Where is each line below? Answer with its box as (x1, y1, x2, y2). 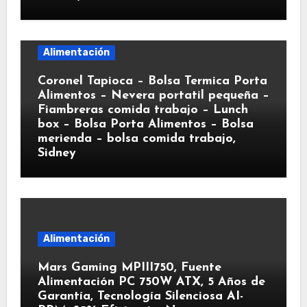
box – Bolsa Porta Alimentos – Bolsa (37, 118, 254, 131)
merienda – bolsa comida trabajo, (37, 132, 236, 145)
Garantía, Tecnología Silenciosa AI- (37, 290, 243, 303)
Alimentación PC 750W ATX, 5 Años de (37, 275, 265, 288)
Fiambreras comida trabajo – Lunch (37, 103, 248, 116)
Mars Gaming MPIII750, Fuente (37, 261, 221, 274)
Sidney (37, 147, 76, 160)
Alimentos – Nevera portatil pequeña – (37, 89, 269, 102)
